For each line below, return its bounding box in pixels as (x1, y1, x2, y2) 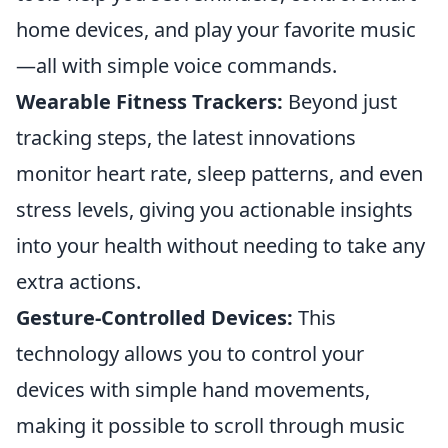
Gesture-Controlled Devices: (16, 304, 293, 331)
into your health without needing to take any (16, 232, 425, 259)
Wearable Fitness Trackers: (16, 88, 283, 115)
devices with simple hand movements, (16, 376, 370, 403)
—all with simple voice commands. (16, 52, 337, 79)
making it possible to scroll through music (16, 412, 405, 439)
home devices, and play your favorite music (16, 16, 416, 43)
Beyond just (283, 88, 397, 115)
